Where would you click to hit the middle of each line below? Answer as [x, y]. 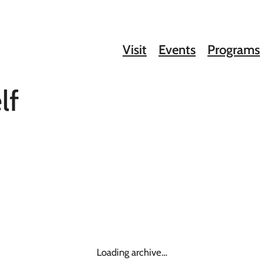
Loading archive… [132, 252]
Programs [234, 50]
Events [177, 50]
